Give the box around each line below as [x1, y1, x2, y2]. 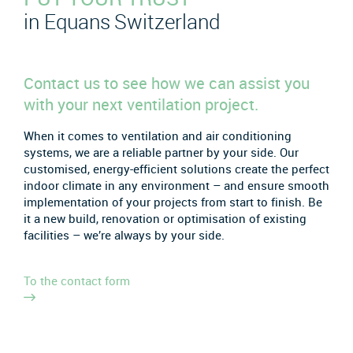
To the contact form [24, 273, 130, 289]
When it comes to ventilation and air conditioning [24, 127, 292, 143]
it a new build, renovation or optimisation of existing [24, 210, 307, 226]
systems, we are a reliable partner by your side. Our [24, 143, 299, 160]
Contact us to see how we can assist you [24, 72, 310, 95]
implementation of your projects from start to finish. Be [24, 193, 322, 210]
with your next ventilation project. [24, 94, 258, 116]
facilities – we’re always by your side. [24, 226, 225, 243]
